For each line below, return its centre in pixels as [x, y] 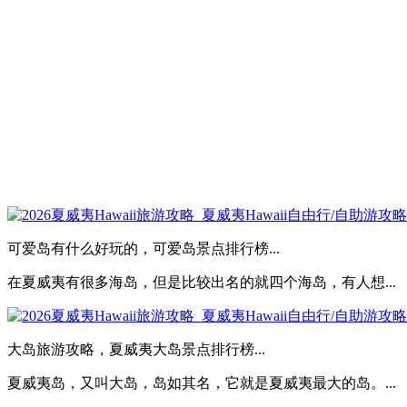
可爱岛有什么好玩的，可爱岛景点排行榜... [144, 248]
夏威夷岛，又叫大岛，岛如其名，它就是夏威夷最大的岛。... [202, 382]
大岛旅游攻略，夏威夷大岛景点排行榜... [136, 349]
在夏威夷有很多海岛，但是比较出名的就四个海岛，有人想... [202, 282]
